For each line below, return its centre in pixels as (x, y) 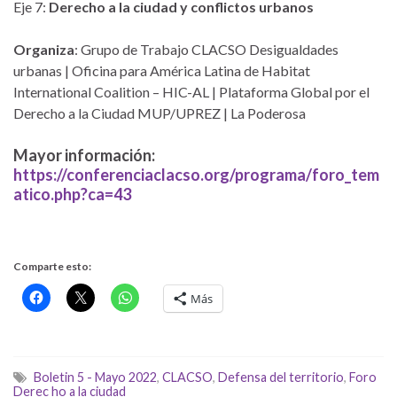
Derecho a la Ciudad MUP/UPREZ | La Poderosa (161, 113)
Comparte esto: (52, 266)
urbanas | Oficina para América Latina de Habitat (162, 70)
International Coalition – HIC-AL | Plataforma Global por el (191, 91)
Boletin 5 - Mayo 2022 (95, 377)
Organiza (44, 49)
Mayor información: (84, 155)
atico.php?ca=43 (72, 194)
